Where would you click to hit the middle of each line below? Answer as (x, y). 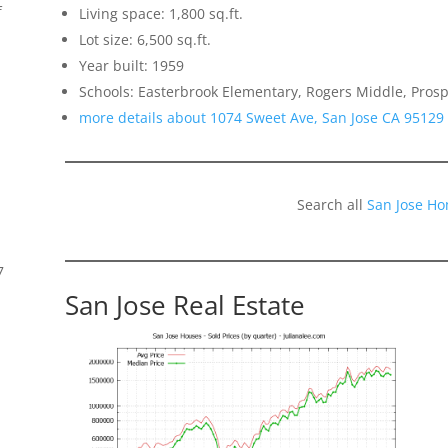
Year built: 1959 (131, 66)
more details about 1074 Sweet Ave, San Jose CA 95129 (261, 118)
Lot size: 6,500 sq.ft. (144, 40)
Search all (331, 205)
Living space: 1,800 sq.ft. (160, 14)
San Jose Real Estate (184, 305)
